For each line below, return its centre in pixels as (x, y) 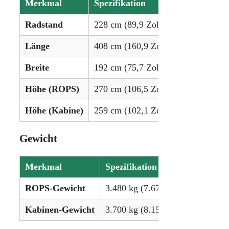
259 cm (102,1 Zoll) (132, 111)
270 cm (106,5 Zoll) (132, 89)
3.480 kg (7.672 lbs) (143, 188)
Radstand (44, 25)
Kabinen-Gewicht (60, 210)
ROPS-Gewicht (55, 188)
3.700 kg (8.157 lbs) (143, 210)
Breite (37, 68)
